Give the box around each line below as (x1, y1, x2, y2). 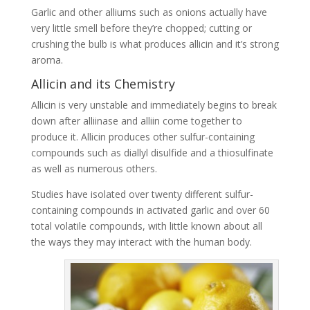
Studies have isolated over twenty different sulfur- (30, 187, 253, 201)
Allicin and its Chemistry (30, 75, 175, 92)
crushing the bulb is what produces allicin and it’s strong (30, 37, 279, 51)
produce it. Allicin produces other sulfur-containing (30, 129, 255, 143)
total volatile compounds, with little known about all (30, 219, 262, 232)
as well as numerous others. (30, 161, 157, 175)
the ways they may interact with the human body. (30, 235, 252, 248)
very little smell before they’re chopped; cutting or (30, 21, 252, 35)
